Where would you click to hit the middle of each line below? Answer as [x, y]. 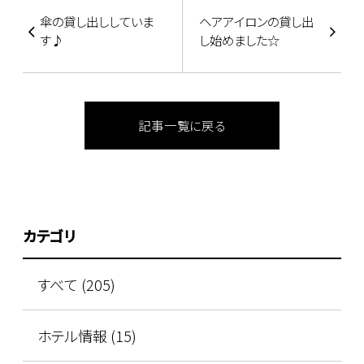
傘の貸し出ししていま [96, 21]
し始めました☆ [240, 40]
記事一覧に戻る [182, 125]
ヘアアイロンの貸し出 [257, 21]
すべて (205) [76, 285]
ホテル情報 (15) [87, 335]
